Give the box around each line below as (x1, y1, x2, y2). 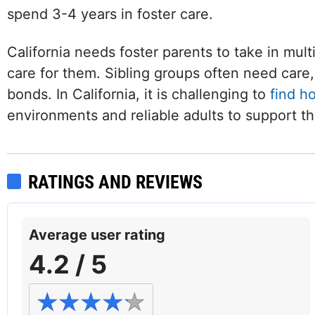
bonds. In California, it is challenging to (7, 86, 270, 103)
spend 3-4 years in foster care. (7, 6, 213, 22)
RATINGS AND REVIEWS (28, 172, 202, 193)
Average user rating (29, 226, 165, 243)
